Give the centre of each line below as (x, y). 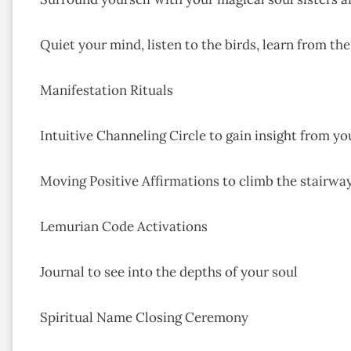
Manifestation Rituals (107, 90)
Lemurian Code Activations (124, 227)
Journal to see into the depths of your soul (169, 272)
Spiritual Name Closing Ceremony (144, 318)
